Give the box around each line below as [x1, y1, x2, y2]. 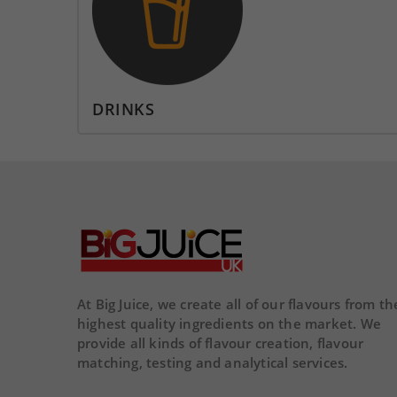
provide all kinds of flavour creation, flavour [77, 334, 364, 353]
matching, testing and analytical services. [77, 354, 348, 372]
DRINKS [92, 98, 154, 121]
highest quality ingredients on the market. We [77, 315, 382, 333]
